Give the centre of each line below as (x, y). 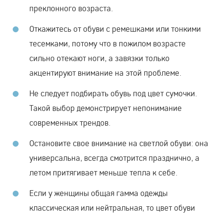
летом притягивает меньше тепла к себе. (103, 172)
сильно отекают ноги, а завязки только (99, 58)
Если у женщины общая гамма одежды (99, 193)
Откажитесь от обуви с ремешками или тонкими (115, 28)
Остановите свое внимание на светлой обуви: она (119, 143)
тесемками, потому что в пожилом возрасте (108, 43)
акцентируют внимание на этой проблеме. (105, 72)
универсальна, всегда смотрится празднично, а (114, 157)
